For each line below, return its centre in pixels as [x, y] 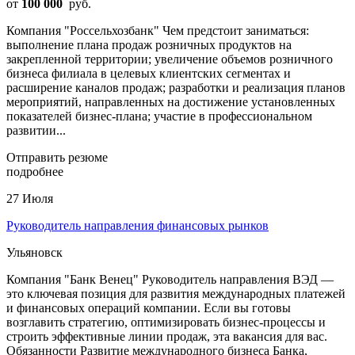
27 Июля [30, 198]
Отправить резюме [57, 157]
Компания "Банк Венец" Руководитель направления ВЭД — [170, 279]
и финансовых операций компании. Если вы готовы [149, 307]
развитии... [36, 130]
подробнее [35, 171]
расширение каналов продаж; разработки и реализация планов [176, 87]
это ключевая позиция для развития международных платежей [176, 293]
